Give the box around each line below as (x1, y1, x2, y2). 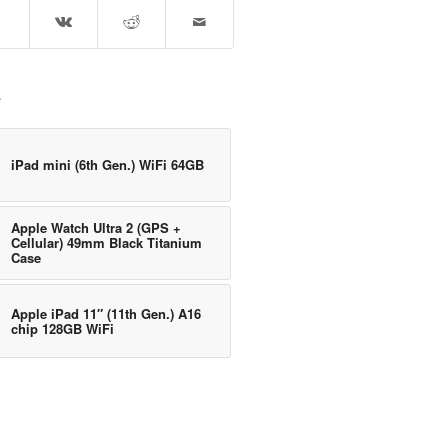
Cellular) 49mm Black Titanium (11, 232, 202, 252)
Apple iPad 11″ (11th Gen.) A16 (11, 303, 201, 323)
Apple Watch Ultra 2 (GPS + (11, 217, 181, 237)
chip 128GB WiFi (11, 318, 114, 338)
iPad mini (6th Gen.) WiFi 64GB (11, 154, 204, 174)
